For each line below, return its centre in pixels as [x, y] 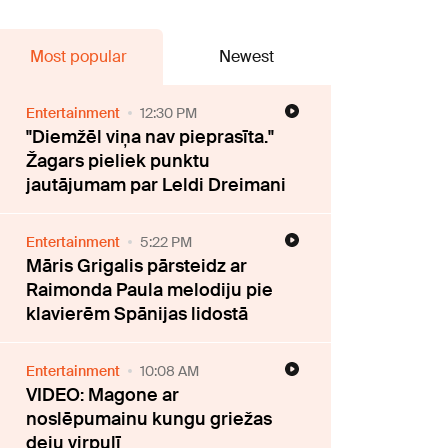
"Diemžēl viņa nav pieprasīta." [150, 136]
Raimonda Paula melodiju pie [150, 289]
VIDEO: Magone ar [103, 394]
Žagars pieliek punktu [118, 160]
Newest [247, 56]
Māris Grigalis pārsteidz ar [137, 265]
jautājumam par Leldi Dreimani [156, 184]
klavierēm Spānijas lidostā [137, 313]
